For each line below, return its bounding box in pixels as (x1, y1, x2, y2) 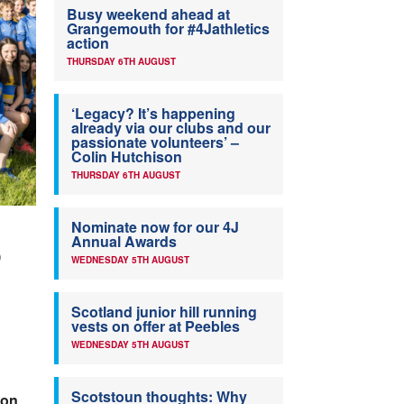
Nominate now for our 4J (71, 216, 239, 238)
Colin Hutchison (71, 146, 182, 168)
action (67, 32, 109, 54)
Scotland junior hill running (71, 301, 257, 323)
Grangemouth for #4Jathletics (67, 18, 270, 40)
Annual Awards (71, 231, 177, 252)
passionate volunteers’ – (71, 132, 239, 153)
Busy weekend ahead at (67, 4, 230, 25)
